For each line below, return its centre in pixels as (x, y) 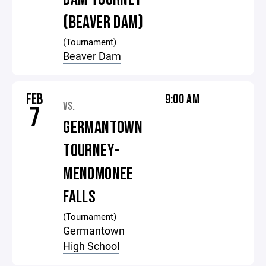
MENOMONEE (98, 174)
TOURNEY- (91, 151)
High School (91, 246)
